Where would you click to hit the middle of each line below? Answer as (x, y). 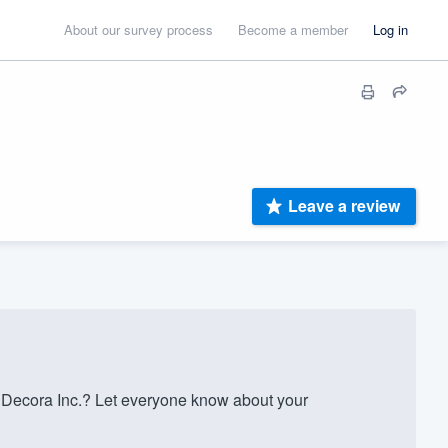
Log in (390, 29)
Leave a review (344, 206)
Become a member (293, 29)
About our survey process (138, 29)
